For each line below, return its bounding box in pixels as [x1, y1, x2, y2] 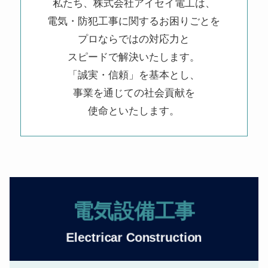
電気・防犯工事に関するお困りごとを [47, 16, 221, 28]
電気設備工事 [73, 199, 195, 222]
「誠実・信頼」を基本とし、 [68, 69, 200, 81]
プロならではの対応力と [78, 33, 190, 45]
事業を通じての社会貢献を [73, 87, 195, 99]
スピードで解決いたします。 [68, 51, 200, 63]
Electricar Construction [66, 230, 202, 244]
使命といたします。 [88, 105, 180, 117]
